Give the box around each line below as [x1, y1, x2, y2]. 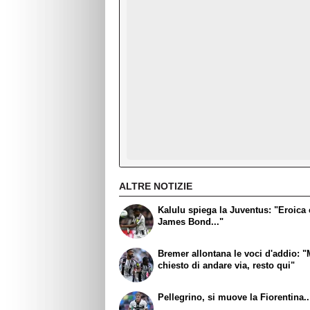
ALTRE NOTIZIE [119, 180, 192, 192]
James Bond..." [158, 217, 224, 228]
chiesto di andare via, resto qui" [158, 260, 295, 271]
